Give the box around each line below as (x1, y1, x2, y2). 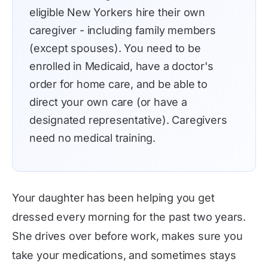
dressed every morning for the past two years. (12, 211, 246, 223)
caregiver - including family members (29, 24, 216, 36)
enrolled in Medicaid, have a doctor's (29, 60, 214, 72)
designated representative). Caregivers (29, 114, 227, 126)
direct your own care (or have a (29, 96, 187, 108)
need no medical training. (29, 132, 156, 144)
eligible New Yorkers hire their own (29, 6, 206, 19)
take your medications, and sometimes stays (12, 249, 236, 261)
